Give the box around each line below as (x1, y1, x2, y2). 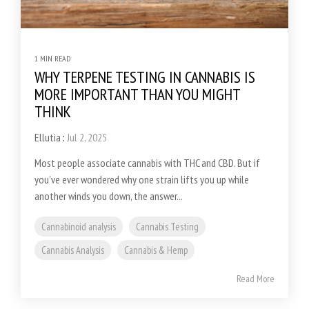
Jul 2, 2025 (67, 130, 107, 144)
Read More (237, 272, 275, 285)
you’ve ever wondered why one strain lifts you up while (34, 172, 249, 186)
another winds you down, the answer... (34, 188, 183, 203)
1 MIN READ (34, 52, 70, 63)
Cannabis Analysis (41, 243, 104, 257)
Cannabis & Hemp (124, 243, 188, 257)
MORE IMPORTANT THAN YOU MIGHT (34, 83, 240, 104)
